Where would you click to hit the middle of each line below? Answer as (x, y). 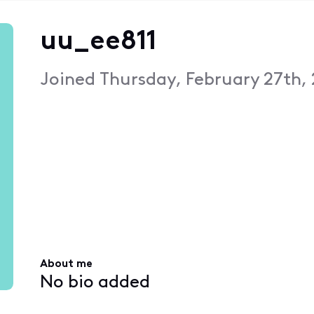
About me (66, 265)
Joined (69, 80)
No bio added (95, 282)
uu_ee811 (98, 42)
